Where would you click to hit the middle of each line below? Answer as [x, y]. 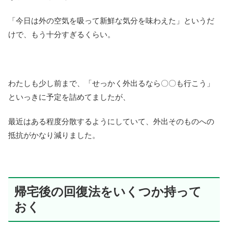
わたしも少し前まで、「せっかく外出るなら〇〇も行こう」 [111, 83]
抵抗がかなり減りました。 [54, 135]
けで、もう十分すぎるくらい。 [62, 34]
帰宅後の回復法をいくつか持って [108, 191]
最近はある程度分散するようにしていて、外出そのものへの [111, 121]
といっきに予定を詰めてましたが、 [69, 97]
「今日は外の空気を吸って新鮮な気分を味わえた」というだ [111, 20]
